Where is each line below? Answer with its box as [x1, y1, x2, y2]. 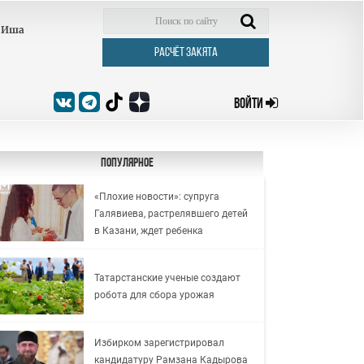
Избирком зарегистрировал [93, 336, 224, 349]
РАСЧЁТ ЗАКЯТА [154, 45, 218, 59]
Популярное [100, 157, 154, 170]
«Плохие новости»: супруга [93, 190, 219, 202]
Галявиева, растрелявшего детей [93, 207, 248, 219]
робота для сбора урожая [93, 289, 214, 301]
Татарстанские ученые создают [93, 272, 240, 284]
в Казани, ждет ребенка [93, 224, 203, 236]
